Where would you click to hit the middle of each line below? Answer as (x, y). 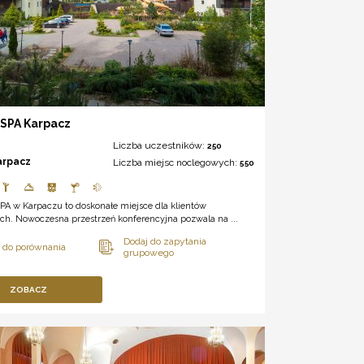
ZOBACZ (29, 290)
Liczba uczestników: (160, 146)
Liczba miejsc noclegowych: (176, 163)
